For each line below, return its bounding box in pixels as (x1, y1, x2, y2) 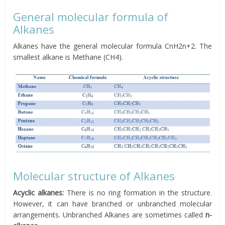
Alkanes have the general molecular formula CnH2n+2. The (13, 41, 212, 51)
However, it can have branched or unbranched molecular (13, 198, 212, 208)
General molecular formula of (13, 9, 169, 24)
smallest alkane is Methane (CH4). (13, 52, 124, 62)
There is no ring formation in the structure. (64, 187, 212, 197)
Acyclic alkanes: (13, 187, 64, 197)
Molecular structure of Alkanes (13, 168, 175, 183)
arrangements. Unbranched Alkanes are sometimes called (13, 209, 205, 219)
